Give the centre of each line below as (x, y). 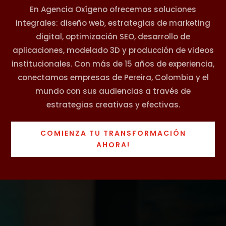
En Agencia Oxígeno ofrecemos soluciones (113, 9)
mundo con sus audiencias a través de (113, 91)
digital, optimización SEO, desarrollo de (113, 36)
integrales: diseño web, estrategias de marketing (113, 23)
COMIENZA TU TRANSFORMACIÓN (113, 133)
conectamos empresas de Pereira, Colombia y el (113, 77)
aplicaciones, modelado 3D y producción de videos (113, 50)
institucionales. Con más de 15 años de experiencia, (113, 64)
